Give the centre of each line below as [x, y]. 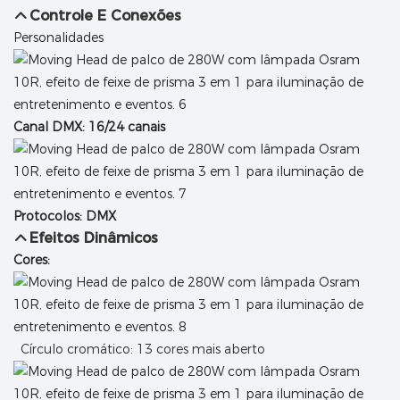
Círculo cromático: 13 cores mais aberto [141, 350]
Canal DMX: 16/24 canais [89, 127]
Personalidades [58, 38]
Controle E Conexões [106, 16]
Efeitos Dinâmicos [94, 238]
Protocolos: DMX [65, 217]
